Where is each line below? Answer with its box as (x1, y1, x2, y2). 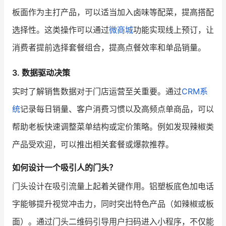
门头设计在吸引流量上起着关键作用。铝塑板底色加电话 (12, 181, 214, 191)
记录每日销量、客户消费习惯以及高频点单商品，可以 (20, 103, 214, 114)
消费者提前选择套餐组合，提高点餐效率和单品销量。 (12, 42, 206, 53)
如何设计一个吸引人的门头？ (12, 162, 117, 173)
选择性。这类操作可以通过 (12, 25, 109, 35)
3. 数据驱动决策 (12, 67, 70, 78)
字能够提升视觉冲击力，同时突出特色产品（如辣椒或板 (12, 198, 214, 209)
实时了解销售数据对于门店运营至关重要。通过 (12, 86, 182, 96)
